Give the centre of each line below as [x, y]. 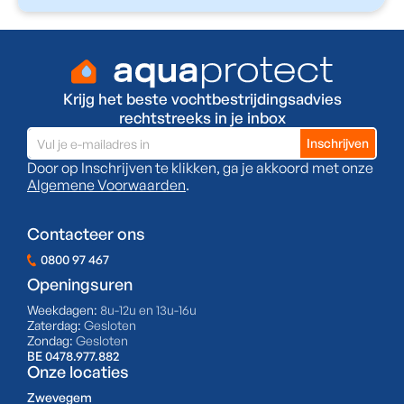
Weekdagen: [64, 310]
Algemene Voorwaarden [106, 185]
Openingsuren [80, 285]
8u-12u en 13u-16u [148, 310]
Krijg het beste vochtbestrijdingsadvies [202, 99]
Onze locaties [78, 372]
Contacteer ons [86, 234]
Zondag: [51, 341]
